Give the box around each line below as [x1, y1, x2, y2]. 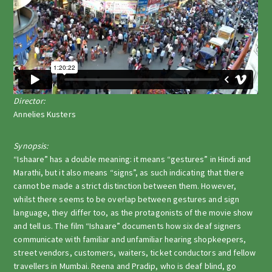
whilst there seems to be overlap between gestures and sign [13, 193, 240, 205]
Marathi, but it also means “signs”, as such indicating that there [13, 166, 244, 178]
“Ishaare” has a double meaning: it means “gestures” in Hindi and [13, 153, 251, 165]
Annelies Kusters [13, 108, 76, 120]
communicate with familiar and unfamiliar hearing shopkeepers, [13, 233, 246, 245]
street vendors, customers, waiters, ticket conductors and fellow [13, 246, 256, 258]
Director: [13, 95, 46, 106]
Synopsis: [13, 140, 49, 151]
